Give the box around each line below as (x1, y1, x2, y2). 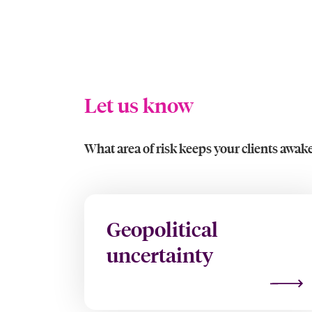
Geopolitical (106, 216, 218, 242)
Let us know (84, 93, 194, 118)
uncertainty (106, 242, 213, 268)
